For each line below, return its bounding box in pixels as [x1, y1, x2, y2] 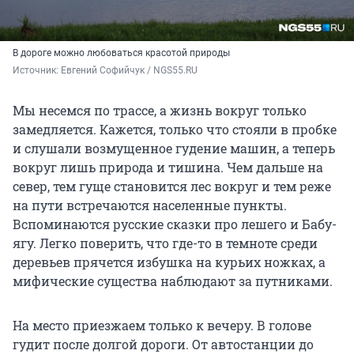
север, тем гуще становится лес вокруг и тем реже [13, 178, 331, 195]
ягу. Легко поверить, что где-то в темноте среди [13, 235, 318, 252]
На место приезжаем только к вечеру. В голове [13, 317, 311, 334]
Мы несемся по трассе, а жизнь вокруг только [13, 102, 307, 119]
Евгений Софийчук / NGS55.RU [61, 65, 198, 77]
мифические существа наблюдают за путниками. [13, 273, 333, 290]
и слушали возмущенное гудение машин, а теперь [13, 140, 335, 157]
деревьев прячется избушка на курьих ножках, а [13, 254, 326, 271]
